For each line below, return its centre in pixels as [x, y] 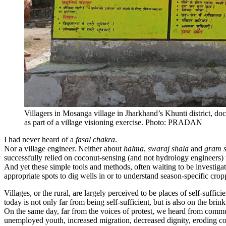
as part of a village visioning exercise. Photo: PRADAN [113, 123]
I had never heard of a [40, 140]
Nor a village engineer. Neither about [64, 149]
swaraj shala [168, 149]
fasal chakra [95, 140]
